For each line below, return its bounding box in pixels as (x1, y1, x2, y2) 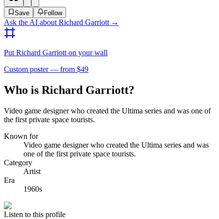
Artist (23, 167, 41, 175)
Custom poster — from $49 (4, 65, 88, 73)
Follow (44, 9, 62, 17)
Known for (4, 131, 38, 140)
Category (4, 158, 32, 167)
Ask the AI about (4, 18, 59, 26)
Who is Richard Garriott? (4, 83, 134, 96)
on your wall (66, 48, 108, 57)
